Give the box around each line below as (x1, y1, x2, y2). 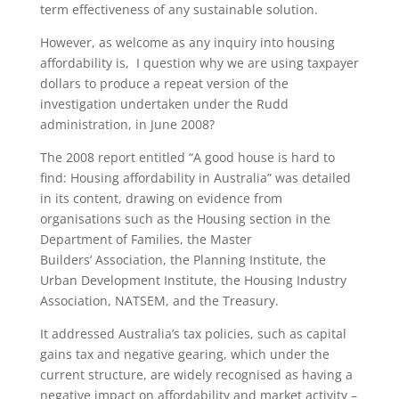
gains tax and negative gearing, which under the (39, 346, 330, 362)
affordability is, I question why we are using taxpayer (39, 54, 359, 71)
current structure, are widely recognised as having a (39, 366, 353, 383)
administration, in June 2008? (39, 116, 215, 133)
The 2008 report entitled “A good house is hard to (39, 149, 335, 166)
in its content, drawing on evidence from (39, 190, 282, 207)
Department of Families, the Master (39, 231, 252, 248)
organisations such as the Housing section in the (39, 210, 330, 227)
